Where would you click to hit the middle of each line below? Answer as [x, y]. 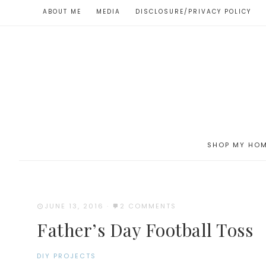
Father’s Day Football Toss [145, 229]
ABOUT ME [62, 12]
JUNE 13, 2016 [74, 206]
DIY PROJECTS [66, 256]
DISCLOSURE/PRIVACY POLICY [193, 12]
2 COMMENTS [148, 206]
